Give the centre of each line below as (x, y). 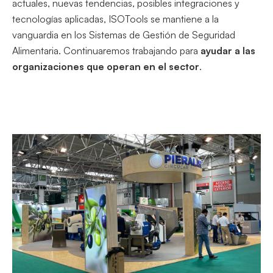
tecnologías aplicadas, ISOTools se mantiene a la (115, 19)
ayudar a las (228, 51)
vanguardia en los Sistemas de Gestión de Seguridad (124, 35)
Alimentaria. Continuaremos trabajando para (106, 51)
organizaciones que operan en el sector (106, 67)
